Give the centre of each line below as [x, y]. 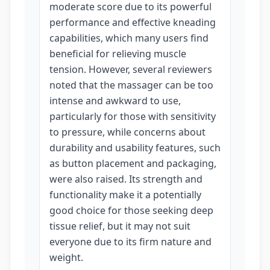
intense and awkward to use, [115, 101]
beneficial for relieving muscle [118, 54]
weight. [66, 257]
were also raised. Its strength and [126, 179]
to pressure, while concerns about [127, 132]
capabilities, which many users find [129, 38]
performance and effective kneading [133, 22]
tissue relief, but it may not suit [120, 226]
